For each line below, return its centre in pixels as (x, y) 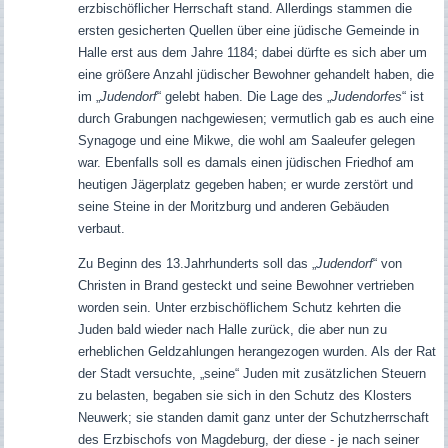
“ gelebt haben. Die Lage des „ (243, 96)
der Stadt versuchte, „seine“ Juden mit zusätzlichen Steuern (251, 373)
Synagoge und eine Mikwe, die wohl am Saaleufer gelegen (246, 140)
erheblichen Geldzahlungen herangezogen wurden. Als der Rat (256, 351)
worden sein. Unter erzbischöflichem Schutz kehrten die (239, 307)
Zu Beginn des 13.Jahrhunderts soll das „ (196, 263)
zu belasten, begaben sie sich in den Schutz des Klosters (244, 395)
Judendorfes (366, 96)
